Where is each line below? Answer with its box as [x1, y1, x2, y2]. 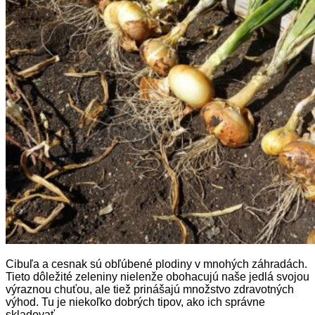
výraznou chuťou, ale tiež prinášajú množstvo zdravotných [6, 283, 294, 295]
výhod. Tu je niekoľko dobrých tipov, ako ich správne [6, 295, 265, 308]
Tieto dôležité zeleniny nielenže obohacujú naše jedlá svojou [6, 270, 309, 283]
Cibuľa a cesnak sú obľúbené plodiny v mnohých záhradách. [6, 257, 307, 270]
